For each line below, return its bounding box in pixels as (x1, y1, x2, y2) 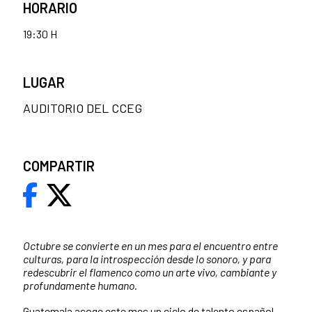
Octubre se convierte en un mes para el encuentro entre (23, 239, 278, 253)
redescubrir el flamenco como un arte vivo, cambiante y (23, 265, 276, 279)
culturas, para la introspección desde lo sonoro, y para (23, 252, 271, 266)
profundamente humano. (23, 279, 137, 292)
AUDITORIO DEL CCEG (23, 100, 142, 116)
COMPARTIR (23, 157, 95, 175)
